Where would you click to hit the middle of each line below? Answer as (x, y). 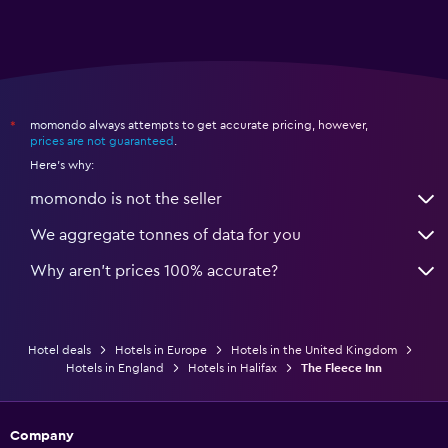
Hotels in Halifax (232, 367)
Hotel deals (59, 349)
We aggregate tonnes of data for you (165, 234)
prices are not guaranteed (102, 140)
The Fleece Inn (341, 367)
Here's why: (62, 164)
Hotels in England (115, 367)
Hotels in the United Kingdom (313, 349)
